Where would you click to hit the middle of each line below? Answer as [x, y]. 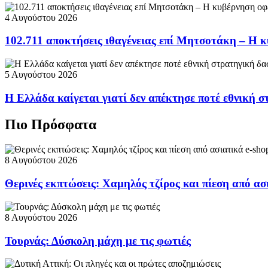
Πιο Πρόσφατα [51, 124]
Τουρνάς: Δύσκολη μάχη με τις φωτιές [98, 240]
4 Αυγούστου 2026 [41, 17]
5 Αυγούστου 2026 [41, 74]
